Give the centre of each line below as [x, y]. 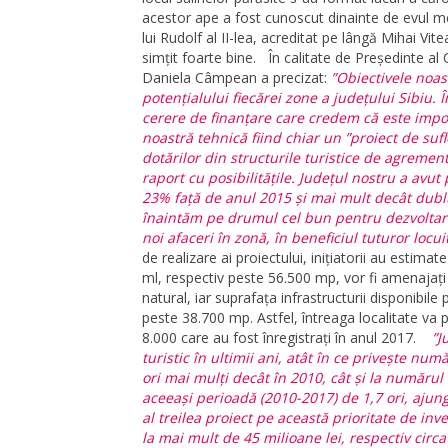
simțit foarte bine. [201, 58]
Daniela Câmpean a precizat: [234, 78]
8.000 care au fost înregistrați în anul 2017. [281, 338]
